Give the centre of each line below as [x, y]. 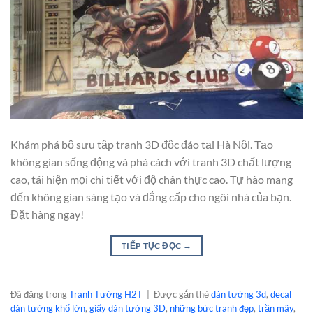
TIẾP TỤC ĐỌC [152, 246]
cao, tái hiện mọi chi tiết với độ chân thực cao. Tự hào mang [152, 180]
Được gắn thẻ [182, 294]
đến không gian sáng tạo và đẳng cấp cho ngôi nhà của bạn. [151, 197]
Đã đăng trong [40, 294]
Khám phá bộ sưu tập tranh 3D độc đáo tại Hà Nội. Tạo [142, 145]
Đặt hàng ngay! [47, 214]
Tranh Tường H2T [106, 294]
